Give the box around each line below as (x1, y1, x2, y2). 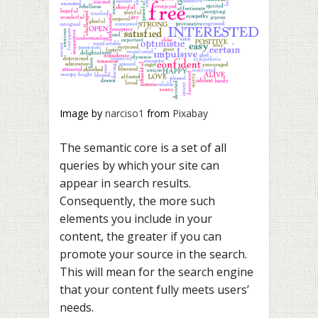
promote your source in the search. (60, 246, 247, 263)
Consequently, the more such (60, 193, 215, 209)
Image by (60, 106, 105, 121)
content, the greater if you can (60, 229, 221, 245)
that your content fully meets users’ (60, 282, 249, 298)
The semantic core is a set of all (60, 140, 226, 156)
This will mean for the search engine (60, 264, 253, 280)
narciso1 (105, 106, 144, 121)
